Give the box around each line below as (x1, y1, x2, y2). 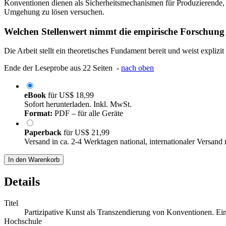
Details (4, 175, 40, 189)
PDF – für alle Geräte (52, 109, 123, 118)
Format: (24, 109, 52, 118)
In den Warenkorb (8, 156, 60, 164)
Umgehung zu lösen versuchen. (4, 7, 104, 16)
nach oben (121, 64, 154, 73)
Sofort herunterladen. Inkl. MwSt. (24, 100, 132, 109)
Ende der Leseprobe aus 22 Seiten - (4, 64, 121, 73)
